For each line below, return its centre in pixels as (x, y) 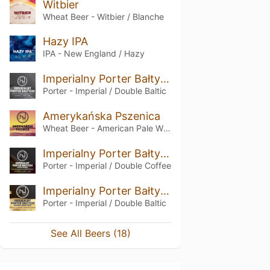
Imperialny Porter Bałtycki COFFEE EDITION (165, 153)
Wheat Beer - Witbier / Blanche (103, 16)
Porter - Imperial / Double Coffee (107, 165)
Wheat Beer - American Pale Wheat (167, 128)
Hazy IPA (65, 42)
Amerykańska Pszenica (101, 116)
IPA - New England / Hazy (93, 54)
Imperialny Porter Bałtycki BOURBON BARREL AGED (165, 190)
